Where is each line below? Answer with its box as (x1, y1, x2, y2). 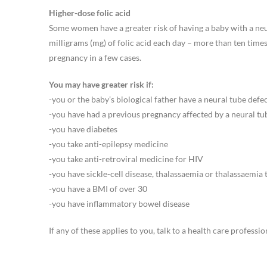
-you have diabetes (49, 123, 117, 134)
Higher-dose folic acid (49, 7, 131, 18)
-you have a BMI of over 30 (49, 183, 147, 194)
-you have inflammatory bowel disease (49, 198, 190, 209)
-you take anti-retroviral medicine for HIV (49, 153, 203, 164)
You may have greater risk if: (49, 79, 154, 89)
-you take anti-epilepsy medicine (49, 138, 168, 149)
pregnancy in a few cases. (49, 52, 141, 63)
